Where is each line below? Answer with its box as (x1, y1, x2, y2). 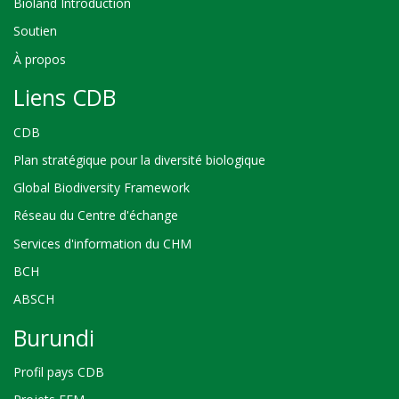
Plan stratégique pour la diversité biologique (13, 151, 265, 169)
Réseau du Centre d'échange (13, 207, 178, 224)
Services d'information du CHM (13, 234, 191, 252)
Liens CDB (13, 82, 116, 113)
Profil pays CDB (13, 363, 104, 381)
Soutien (13, 22, 57, 40)
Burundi (13, 322, 94, 353)
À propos (13, 50, 66, 68)
